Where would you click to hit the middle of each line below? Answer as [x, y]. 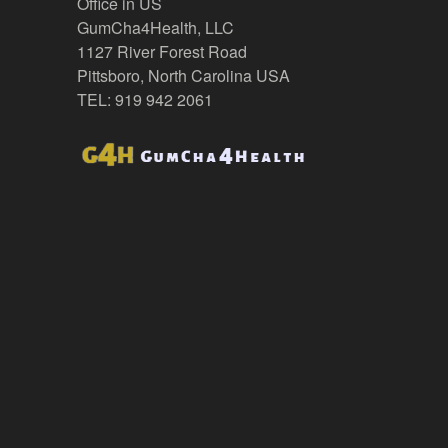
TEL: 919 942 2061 [144, 100]
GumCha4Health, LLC [155, 28]
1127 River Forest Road [161, 52]
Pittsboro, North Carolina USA [183, 76]
